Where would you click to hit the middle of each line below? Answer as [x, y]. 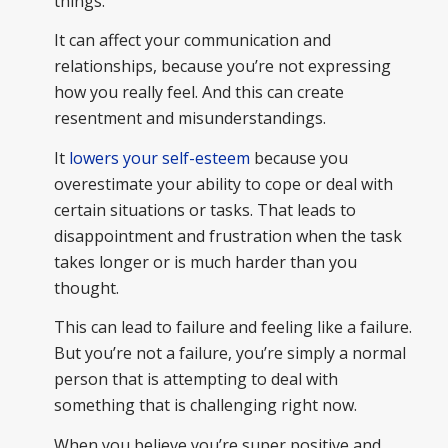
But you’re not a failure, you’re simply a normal [229, 353]
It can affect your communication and [192, 40]
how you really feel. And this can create [198, 92]
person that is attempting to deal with [195, 379]
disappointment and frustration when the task [227, 235]
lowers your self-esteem [159, 157]
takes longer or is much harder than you [205, 261]
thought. [86, 287]
